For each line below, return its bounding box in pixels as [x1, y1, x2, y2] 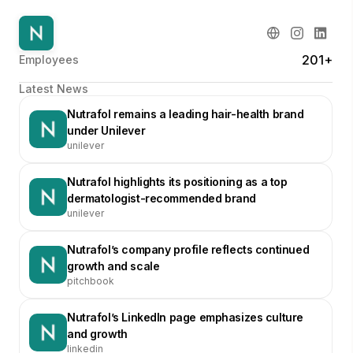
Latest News [19, 81, 88, 95]
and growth [67, 326, 128, 340]
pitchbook [67, 274, 114, 287]
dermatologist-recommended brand [67, 191, 256, 205]
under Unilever [67, 123, 146, 137]
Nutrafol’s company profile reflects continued [67, 242, 310, 256]
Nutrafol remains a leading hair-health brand [67, 106, 304, 121]
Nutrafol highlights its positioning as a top [67, 174, 288, 188]
